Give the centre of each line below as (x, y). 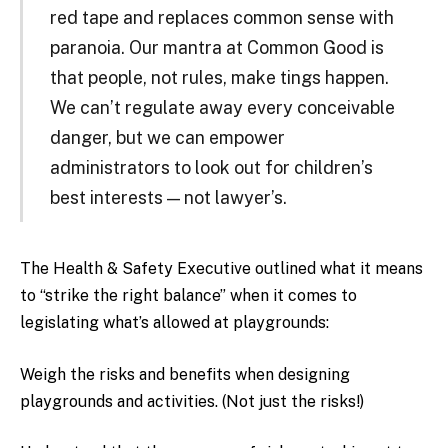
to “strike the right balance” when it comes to (188, 296)
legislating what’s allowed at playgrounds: (174, 323)
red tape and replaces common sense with (221, 18)
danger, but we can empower (167, 138)
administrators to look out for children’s (211, 168)
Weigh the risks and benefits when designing (185, 374)
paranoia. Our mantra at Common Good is (216, 48)
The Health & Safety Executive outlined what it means (221, 269)
